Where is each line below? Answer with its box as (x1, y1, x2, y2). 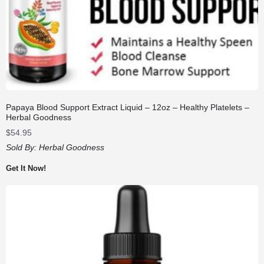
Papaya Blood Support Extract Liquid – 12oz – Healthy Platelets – (6, 103, 249, 113)
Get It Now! (6, 164, 46, 173)
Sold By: (6, 143, 39, 153)
